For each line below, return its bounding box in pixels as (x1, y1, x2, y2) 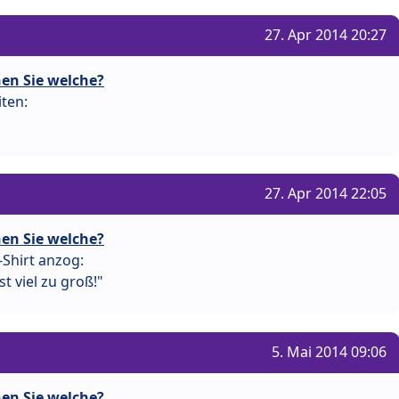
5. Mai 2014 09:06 (272, 342, 387, 362)
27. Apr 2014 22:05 (265, 183, 387, 203)
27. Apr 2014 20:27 (265, 24, 387, 45)
